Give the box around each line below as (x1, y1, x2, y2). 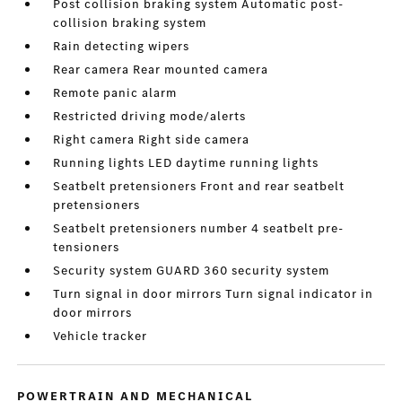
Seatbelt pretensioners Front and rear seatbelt (53, 178, 345, 195)
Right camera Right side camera (53, 131, 250, 148)
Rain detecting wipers (53, 38, 190, 55)
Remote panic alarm (53, 84, 178, 101)
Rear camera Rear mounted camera (53, 61, 269, 78)
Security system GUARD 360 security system (53, 262, 330, 279)
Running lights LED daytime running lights (53, 154, 319, 171)
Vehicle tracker (53, 328, 148, 345)
